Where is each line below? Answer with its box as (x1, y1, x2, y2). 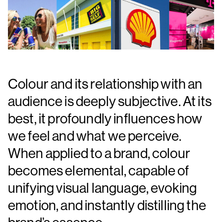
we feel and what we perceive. (8, 126, 182, 144)
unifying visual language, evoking (8, 178, 197, 196)
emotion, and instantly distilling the (8, 196, 206, 214)
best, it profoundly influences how (8, 109, 203, 127)
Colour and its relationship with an (8, 74, 203, 92)
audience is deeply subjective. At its (8, 92, 212, 110)
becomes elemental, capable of (8, 161, 189, 179)
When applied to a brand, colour (8, 144, 190, 162)
